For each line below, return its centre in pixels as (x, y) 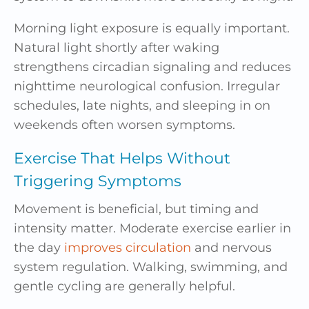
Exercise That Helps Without (122, 159)
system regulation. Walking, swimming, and (151, 267)
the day (39, 248)
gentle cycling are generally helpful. (124, 287)
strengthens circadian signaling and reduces (152, 67)
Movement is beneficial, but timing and (136, 209)
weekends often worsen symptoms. (124, 125)
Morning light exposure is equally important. (152, 29)
